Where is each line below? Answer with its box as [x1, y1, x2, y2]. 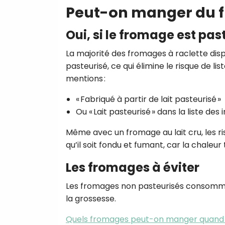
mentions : [66, 72, 105, 84]
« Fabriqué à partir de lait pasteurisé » [76, 93, 221, 105]
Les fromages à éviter [66, 159, 199, 176]
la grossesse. [66, 192, 116, 204]
